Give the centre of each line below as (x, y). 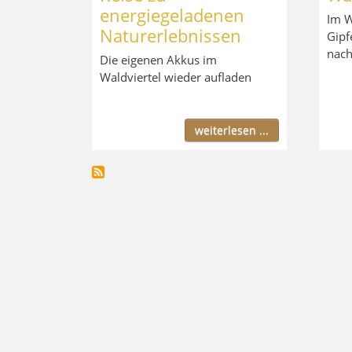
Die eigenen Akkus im (158, 59)
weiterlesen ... (231, 130)
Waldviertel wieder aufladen (176, 77)
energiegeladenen (172, 15)
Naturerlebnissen (170, 35)
